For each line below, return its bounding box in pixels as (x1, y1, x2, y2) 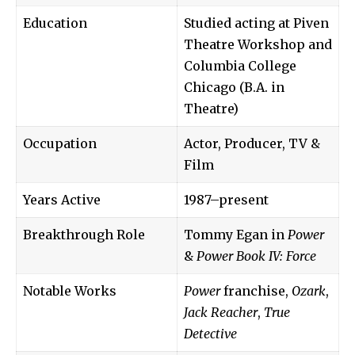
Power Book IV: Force (197, 247, 316, 264)
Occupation (23, 135, 97, 151)
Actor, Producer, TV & (184, 135, 320, 151)
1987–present (184, 191, 269, 208)
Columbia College (184, 57, 296, 74)
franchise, (220, 282, 292, 299)
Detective (184, 325, 237, 342)
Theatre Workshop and (184, 36, 332, 52)
